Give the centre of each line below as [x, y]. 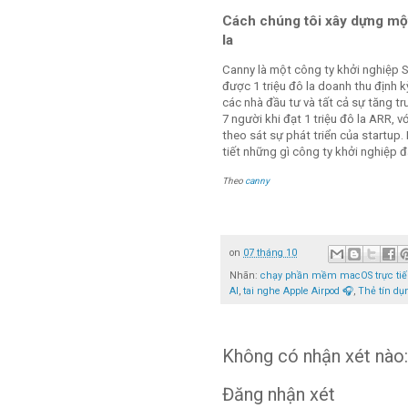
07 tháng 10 [270, 253]
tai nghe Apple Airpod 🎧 [298, 291]
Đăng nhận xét [279, 394]
